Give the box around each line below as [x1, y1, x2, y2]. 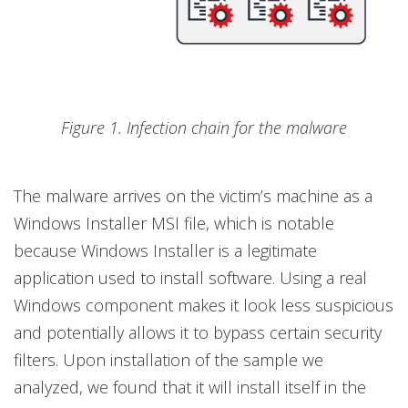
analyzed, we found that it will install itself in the [14, 376, 366, 399]
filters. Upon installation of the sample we [14, 349, 323, 372]
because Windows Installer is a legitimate [14, 240, 317, 262]
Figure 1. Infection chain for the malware [61, 117, 347, 139]
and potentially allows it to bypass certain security [14, 321, 382, 344]
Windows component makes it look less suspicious [14, 294, 393, 317]
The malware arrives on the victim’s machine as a [14, 185, 372, 208]
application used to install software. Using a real [14, 267, 367, 290]
